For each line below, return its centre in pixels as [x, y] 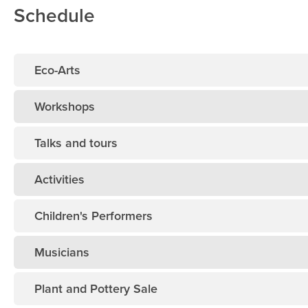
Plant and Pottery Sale [96, 289]
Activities [59, 180]
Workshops [65, 107]
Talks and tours [76, 143]
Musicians [62, 253]
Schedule [54, 16]
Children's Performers [93, 216]
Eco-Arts [57, 70]
